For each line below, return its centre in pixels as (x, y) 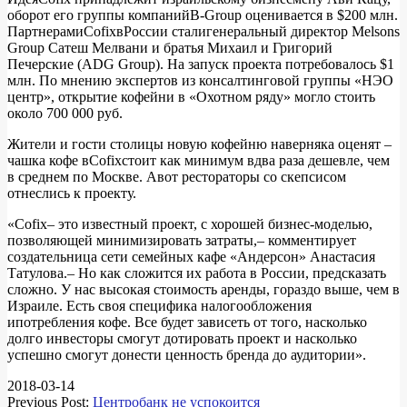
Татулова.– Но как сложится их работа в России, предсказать (197, 273)
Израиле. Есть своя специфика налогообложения (159, 305)
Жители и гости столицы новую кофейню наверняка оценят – (199, 144)
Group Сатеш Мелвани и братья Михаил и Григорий (170, 47)
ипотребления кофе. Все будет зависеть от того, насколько (187, 322)
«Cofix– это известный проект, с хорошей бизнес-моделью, (190, 223)
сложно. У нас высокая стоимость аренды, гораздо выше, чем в (203, 289)
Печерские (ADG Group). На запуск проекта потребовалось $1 (201, 64)
